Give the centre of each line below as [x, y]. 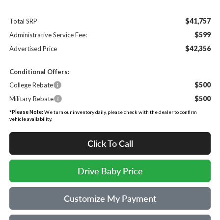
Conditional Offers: [39, 71]
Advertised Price [33, 48]
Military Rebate [31, 98]
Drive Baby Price [110, 171]
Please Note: [27, 112]
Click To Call [110, 143]
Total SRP [23, 21]
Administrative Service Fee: [48, 35]
